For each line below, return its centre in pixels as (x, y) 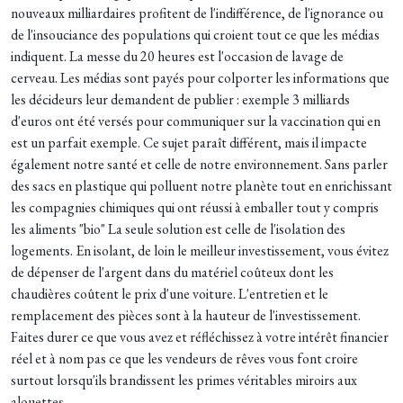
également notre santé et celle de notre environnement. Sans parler (199, 164)
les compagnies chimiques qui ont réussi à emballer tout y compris (195, 207)
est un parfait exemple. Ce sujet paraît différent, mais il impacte (189, 143)
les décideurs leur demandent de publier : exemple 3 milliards (180, 99)
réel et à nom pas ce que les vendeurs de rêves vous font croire (184, 358)
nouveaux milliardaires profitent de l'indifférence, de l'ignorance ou (197, 13)
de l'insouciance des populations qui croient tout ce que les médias (195, 35)
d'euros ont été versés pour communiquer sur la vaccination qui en (196, 121)
